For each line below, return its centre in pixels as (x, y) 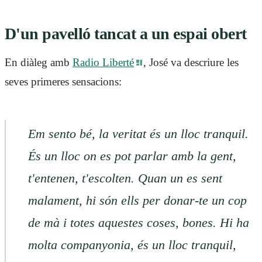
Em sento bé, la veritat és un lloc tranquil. (138, 134)
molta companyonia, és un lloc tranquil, (132, 245)
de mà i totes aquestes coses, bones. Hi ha (138, 223)
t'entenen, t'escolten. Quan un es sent (125, 178)
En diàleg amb (39, 63)
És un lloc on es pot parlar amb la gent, (132, 156)
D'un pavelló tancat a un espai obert (126, 34)
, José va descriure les (191, 63)
